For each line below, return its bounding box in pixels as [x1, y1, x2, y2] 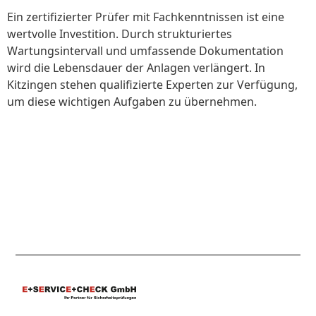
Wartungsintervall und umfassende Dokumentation [7, 43, 284, 59]
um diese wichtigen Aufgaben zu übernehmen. [7, 94, 257, 110]
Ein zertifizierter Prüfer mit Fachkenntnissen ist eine [7, 9, 284, 25]
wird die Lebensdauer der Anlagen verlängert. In [7, 60, 265, 76]
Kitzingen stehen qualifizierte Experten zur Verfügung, [7, 77, 298, 93]
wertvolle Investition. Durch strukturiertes [7, 26, 232, 42]
